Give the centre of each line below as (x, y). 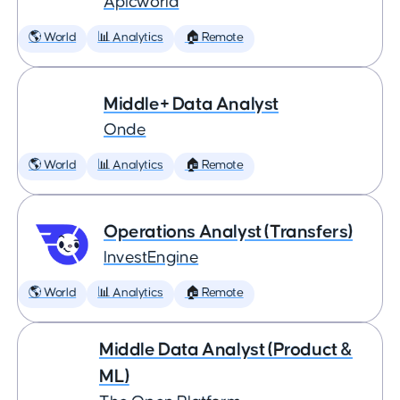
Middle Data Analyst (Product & (225, 350)
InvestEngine (151, 258)
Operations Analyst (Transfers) (228, 232)
